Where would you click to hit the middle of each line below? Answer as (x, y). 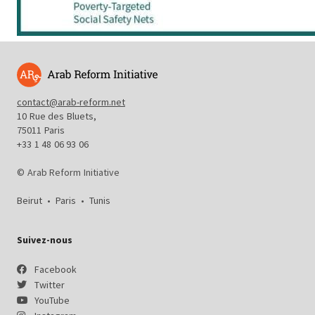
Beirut (32, 200)
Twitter (49, 285)
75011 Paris (41, 130)
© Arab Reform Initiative (68, 172)
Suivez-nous (45, 240)
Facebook (55, 269)
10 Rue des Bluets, (57, 116)
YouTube (52, 300)
